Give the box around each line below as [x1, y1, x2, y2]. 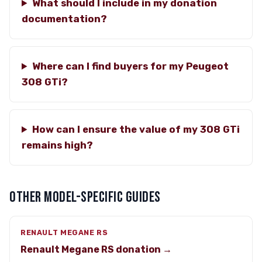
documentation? [22, 13, 107, 25]
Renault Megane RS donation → [20, 244, 172, 255]
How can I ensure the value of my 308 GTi [32, 123, 240, 135]
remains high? [22, 139, 93, 151]
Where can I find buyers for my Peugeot [32, 60, 229, 72]
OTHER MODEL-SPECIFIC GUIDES [9, 188, 161, 206]
